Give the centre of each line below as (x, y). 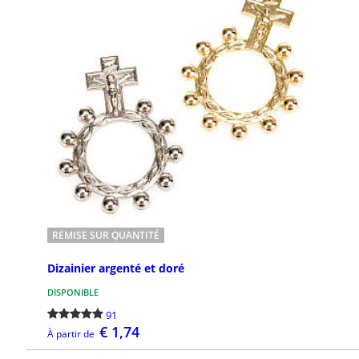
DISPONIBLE (73, 292)
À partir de (71, 333)
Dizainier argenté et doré (116, 268)
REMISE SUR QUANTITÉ (106, 236)
